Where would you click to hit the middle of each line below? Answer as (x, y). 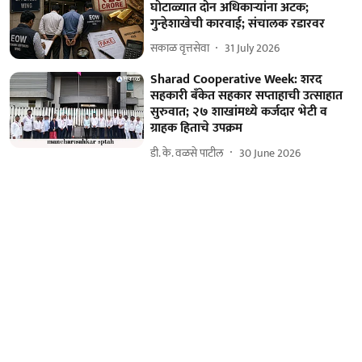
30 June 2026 (270, 153)
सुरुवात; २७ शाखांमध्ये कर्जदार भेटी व (239, 112)
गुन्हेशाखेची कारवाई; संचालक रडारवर (238, 23)
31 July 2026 (253, 48)
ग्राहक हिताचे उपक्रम (197, 128)
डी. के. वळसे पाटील (187, 153)
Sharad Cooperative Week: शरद (236, 80)
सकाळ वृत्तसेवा (180, 48)
